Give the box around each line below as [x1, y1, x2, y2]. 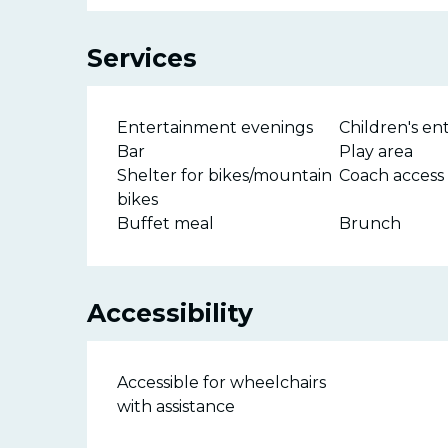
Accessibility [87, 297, 254, 328]
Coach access [338, 165, 444, 185]
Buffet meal [117, 213, 215, 233]
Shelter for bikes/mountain [117, 165, 333, 185]
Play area [338, 141, 413, 161]
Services [87, 42, 198, 73]
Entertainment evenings [117, 117, 314, 137]
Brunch [338, 213, 401, 233]
